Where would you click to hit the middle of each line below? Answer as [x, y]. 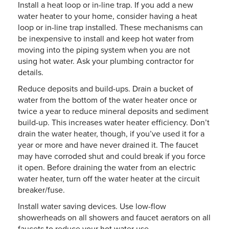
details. [31, 72]
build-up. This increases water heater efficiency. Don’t [114, 122]
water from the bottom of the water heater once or [107, 100]
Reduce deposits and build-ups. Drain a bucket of [106, 89]
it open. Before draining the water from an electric [107, 167]
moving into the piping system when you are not [104, 50]
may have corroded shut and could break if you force [112, 156]
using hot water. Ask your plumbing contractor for [106, 61]
